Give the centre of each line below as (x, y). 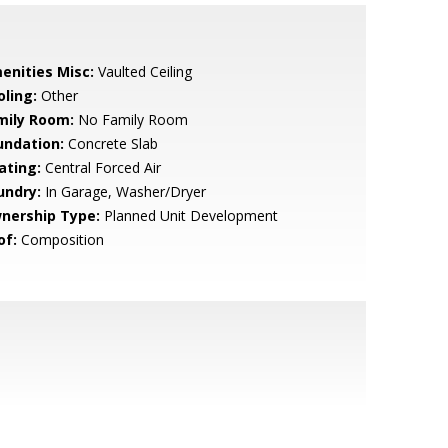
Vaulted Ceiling (142, 71)
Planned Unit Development (188, 215)
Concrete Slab (110, 143)
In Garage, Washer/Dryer (123, 191)
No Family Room (130, 119)
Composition (60, 239)
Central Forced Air (100, 167)
